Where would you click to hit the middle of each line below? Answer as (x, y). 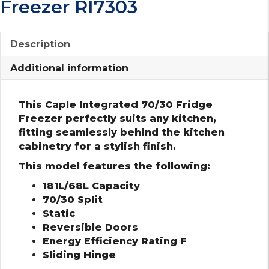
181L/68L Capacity (91, 186)
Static (59, 213)
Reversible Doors (90, 227)
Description (40, 44)
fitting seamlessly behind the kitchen (122, 132)
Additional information (69, 68)
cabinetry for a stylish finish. (97, 146)
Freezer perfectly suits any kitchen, (117, 118)
